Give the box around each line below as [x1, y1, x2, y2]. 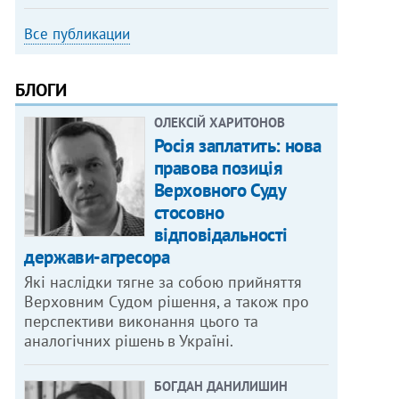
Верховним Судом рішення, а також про [24, 290, 310, 312]
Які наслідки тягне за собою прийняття [24, 271, 303, 292]
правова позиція [153, 155, 283, 180]
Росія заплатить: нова [153, 133, 322, 158]
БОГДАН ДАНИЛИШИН [153, 377, 288, 395]
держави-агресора [24, 244, 170, 269]
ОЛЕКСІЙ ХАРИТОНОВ [153, 113, 285, 131]
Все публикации [24, 23, 131, 44]
